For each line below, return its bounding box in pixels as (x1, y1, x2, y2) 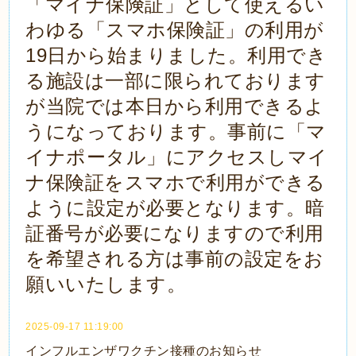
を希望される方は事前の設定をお (25, 248, 324, 270)
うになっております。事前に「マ (25, 121, 327, 143)
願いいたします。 (25, 273, 187, 296)
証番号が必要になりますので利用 (25, 222, 324, 245)
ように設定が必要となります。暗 (25, 197, 325, 219)
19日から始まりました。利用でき (25, 44, 327, 67)
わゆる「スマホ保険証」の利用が (25, 19, 324, 41)
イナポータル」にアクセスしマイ (25, 146, 328, 168)
